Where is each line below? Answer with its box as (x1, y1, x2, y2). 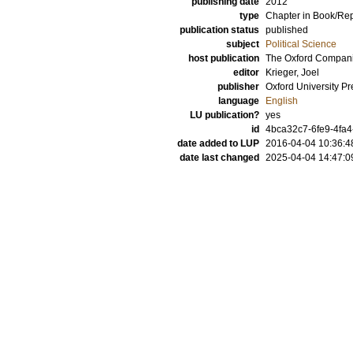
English (266, 95, 298, 106)
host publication (188, 53, 259, 64)
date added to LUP (177, 138, 259, 149)
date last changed (180, 152, 259, 163)
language (218, 95, 259, 106)
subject (226, 39, 259, 50)
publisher (217, 81, 259, 92)
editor (233, 67, 259, 78)
